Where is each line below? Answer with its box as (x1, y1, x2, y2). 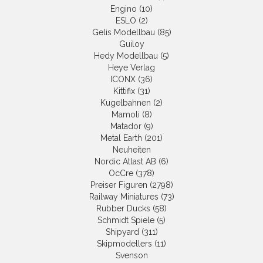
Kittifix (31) (113, 86, 150, 96)
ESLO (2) (115, 16, 148, 26)
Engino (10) (110, 4, 153, 14)
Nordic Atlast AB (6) (95, 157, 168, 167)
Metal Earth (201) (100, 133, 163, 143)
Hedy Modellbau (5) (94, 51, 169, 61)
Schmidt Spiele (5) (97, 215, 166, 225)
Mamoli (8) (111, 110, 152, 120)
